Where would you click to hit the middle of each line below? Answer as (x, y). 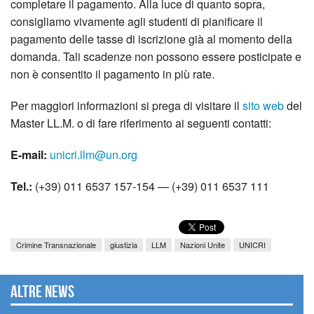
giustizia (124, 244)
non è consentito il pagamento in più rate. (112, 74)
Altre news (42, 292)
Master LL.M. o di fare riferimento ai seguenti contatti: (141, 123)
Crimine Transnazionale (56, 244)
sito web (263, 105)
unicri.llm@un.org (94, 154)
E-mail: (29, 154)
